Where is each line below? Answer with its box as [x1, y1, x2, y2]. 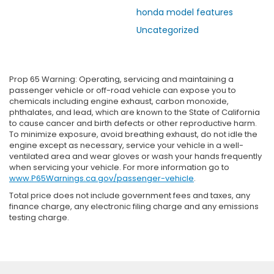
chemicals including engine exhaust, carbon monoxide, [9, 95, 229, 107]
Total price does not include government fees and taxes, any [9, 189, 250, 201]
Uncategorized [136, 23, 199, 36]
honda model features [136, 6, 233, 18]
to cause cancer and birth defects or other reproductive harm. [9, 117, 257, 129]
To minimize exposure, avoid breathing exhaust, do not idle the [9, 128, 257, 140]
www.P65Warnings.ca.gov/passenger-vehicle [9, 172, 194, 184]
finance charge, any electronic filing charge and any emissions [9, 200, 259, 212]
